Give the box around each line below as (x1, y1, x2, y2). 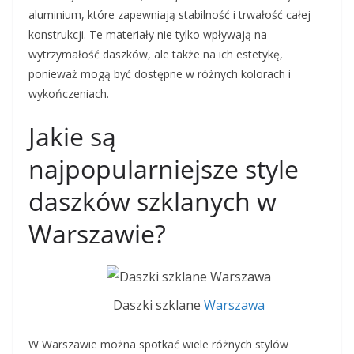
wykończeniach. (28, 86, 109, 101)
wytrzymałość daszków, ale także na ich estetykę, (28, 47, 283, 62)
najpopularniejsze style (28, 152, 299, 186)
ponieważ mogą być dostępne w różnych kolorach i (28, 66, 291, 81)
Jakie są (28, 119, 116, 153)
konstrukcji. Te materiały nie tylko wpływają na (28, 27, 267, 42)
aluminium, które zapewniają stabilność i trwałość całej (28, 7, 311, 22)
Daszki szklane (113, 296, 204, 314)
